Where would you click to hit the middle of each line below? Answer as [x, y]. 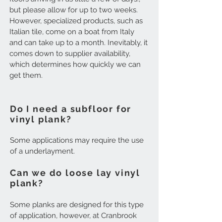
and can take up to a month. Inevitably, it [79, 43]
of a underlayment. [42, 151]
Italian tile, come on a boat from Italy [72, 32]
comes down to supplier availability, [70, 54]
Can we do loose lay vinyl [75, 173]
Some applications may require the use [77, 140]
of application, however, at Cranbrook [73, 216]
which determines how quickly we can [75, 64]
